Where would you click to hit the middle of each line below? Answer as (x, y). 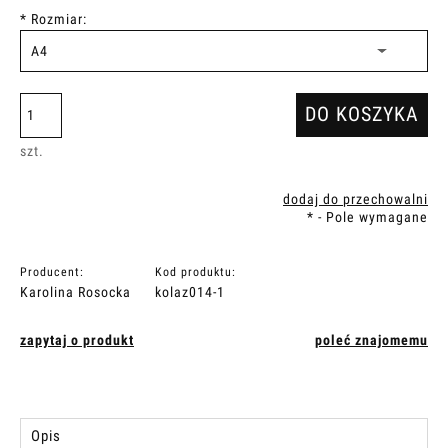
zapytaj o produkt (77, 339)
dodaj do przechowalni (355, 198)
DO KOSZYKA (362, 114)
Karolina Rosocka (75, 291)
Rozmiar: (57, 18)
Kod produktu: (195, 271)
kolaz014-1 (189, 291)
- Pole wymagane (371, 216)
